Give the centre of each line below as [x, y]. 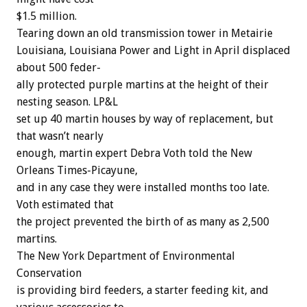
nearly [88, 136]
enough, [36, 153]
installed [165, 188]
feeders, [124, 291]
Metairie [252, 34]
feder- [85, 68]
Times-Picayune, [97, 171]
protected [61, 85]
